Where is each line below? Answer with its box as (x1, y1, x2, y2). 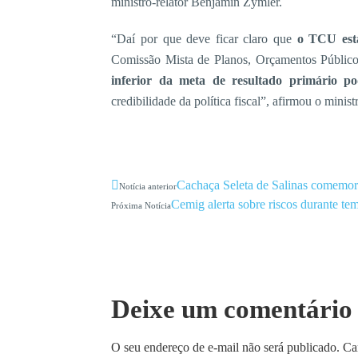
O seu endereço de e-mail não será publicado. (111, 340, 340, 355)
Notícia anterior (119, 181, 177, 192)
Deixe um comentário (111, 295, 353, 324)
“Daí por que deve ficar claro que (111, 32, 297, 46)
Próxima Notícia (111, 201, 172, 211)
